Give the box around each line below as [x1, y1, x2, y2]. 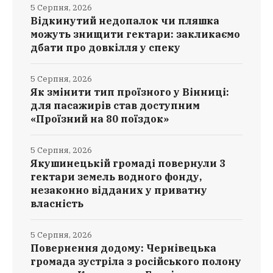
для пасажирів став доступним [30, 99, 200, 112]
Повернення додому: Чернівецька [30, 242, 216, 255]
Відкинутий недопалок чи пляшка [30, 15, 219, 27]
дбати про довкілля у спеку [30, 41, 180, 54]
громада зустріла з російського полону [30, 255, 241, 268]
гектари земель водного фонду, [30, 171, 202, 183]
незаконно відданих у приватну [30, 184, 207, 197]
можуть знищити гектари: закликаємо [30, 28, 240, 41]
